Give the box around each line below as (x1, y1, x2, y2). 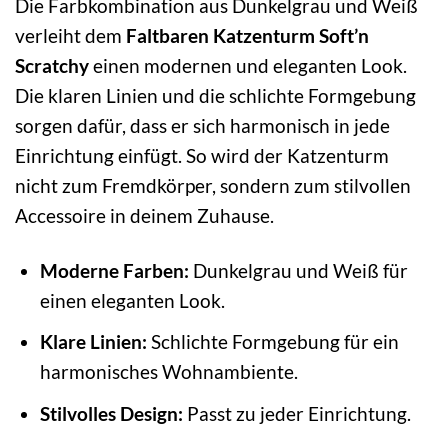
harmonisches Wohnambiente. (39, 360, 298, 384)
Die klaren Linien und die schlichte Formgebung (15, 83, 416, 107)
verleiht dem (15, 23, 126, 47)
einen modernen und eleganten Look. (89, 53, 407, 77)
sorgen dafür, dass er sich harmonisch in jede (15, 113, 390, 137)
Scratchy (15, 53, 89, 77)
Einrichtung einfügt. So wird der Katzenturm (15, 143, 389, 167)
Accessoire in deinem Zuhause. (15, 203, 274, 227)
